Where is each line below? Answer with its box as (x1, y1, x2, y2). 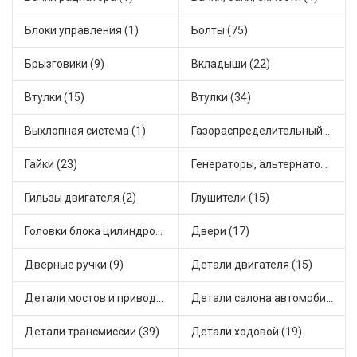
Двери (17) (191, 225, 249, 238)
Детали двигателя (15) (191, 258, 312, 272)
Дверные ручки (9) (25, 258, 124, 272)
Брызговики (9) (25, 57, 104, 71)
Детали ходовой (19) (191, 325, 302, 339)
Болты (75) (191, 24, 248, 37)
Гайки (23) (25, 158, 77, 171)
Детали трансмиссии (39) (25, 325, 159, 339)
